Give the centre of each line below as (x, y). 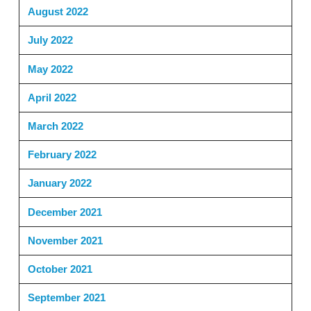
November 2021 (65, 240)
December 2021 (65, 212)
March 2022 (55, 126)
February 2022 (62, 155)
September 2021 (66, 298)
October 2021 (60, 269)
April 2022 (52, 97)
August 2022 (58, 12)
